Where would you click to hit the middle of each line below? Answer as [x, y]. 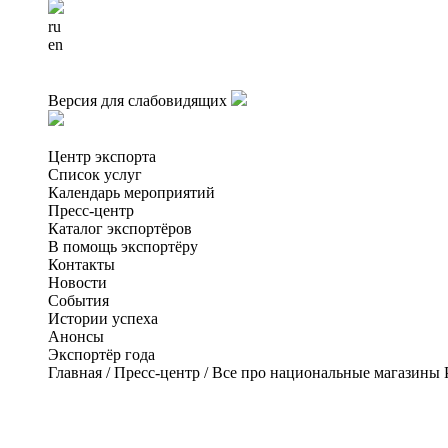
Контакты [81, 264]
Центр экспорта [102, 156]
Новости [77, 282]
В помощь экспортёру [123, 246]
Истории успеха [103, 318]
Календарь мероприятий [131, 192]
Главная [75, 372]
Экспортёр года [101, 354]
